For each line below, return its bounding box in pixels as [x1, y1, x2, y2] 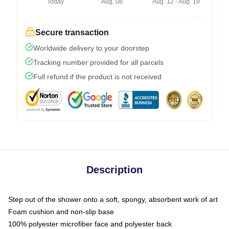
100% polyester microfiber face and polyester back [8, 219, 172, 228]
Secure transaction [35, 28, 109, 37]
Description [86, 164, 143, 175]
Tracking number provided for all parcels [33, 58, 164, 66]
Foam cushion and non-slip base [8, 207, 114, 216]
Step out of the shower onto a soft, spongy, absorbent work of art [8, 195, 218, 203]
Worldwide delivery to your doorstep [33, 43, 149, 52]
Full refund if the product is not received [33, 72, 162, 81]
